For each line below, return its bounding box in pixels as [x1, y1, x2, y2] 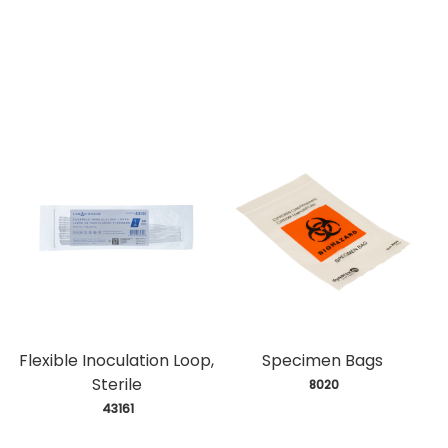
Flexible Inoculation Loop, [19, 349, 215, 373]
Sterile [91, 373, 142, 397]
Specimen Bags [262, 349, 384, 373]
